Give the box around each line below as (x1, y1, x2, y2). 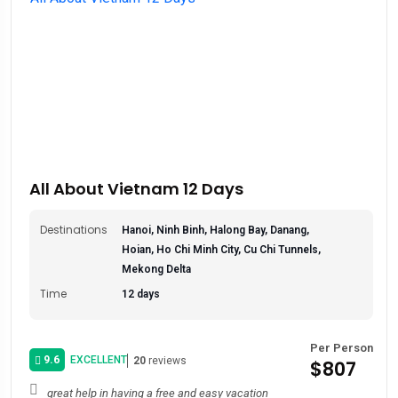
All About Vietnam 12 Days (29, 178, 243, 201)
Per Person (310, 341, 373, 355)
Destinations (40, 222, 107, 238)
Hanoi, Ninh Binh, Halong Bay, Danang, (122, 224, 309, 237)
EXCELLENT (65, 353, 127, 366)
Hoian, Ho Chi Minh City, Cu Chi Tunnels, (122, 243, 321, 257)
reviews (146, 354, 187, 367)
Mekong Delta (122, 263, 191, 276)
